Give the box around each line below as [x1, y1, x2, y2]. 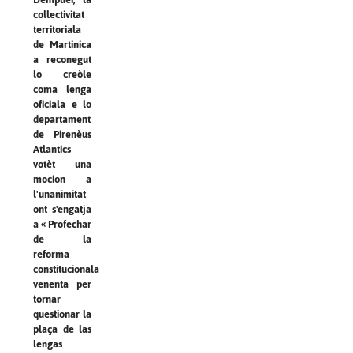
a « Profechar [33, 217, 91, 230]
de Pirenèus [33, 128, 91, 140]
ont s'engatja [33, 203, 91, 215]
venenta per [33, 277, 91, 290]
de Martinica [33, 38, 91, 50]
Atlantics [33, 143, 71, 155]
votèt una [33, 158, 91, 170]
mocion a [33, 173, 91, 185]
